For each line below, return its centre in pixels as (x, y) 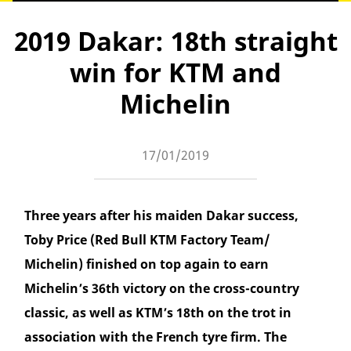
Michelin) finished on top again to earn (147, 264)
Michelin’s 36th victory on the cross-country (162, 289)
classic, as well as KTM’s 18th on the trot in (158, 313)
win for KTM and (175, 73)
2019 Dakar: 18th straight (175, 42)
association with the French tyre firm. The (156, 337)
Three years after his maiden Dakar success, (161, 216)
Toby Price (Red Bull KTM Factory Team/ (147, 240)
